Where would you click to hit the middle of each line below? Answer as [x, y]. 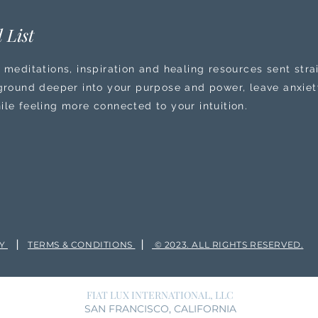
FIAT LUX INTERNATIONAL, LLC [160, 295]
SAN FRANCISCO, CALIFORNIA [160, 309]
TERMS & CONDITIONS [82, 245]
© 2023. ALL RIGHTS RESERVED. [228, 245]
